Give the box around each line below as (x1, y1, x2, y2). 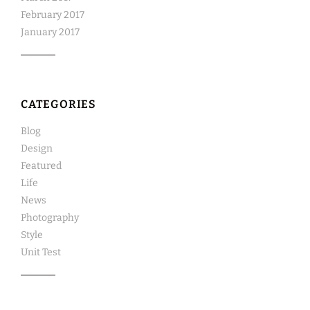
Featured (21, 160, 62, 172)
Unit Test (21, 246, 61, 259)
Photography (21, 212, 79, 224)
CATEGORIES (21, 98, 96, 111)
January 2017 (21, 26, 80, 39)
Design (21, 143, 53, 155)
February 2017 (21, 9, 84, 21)
